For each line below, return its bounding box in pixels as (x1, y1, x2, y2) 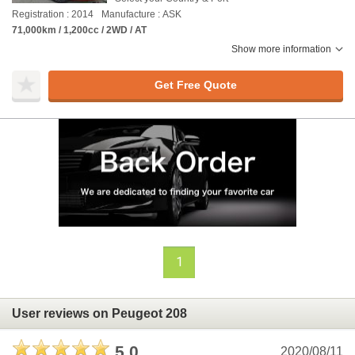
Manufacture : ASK (101, 9, 181, 20)
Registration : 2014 (12, 9, 94, 20)
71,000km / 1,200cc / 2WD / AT (12, 25, 147, 36)
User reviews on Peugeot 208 (12, 306, 187, 320)
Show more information (231, 44, 331, 55)
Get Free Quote (154, 78, 237, 91)
